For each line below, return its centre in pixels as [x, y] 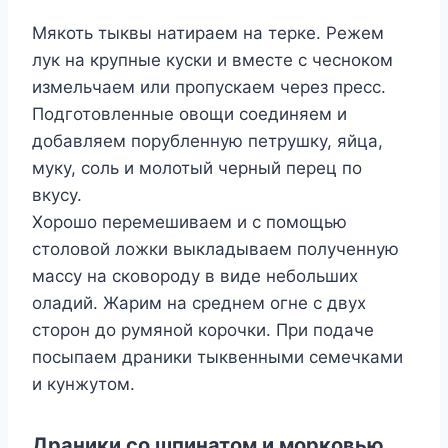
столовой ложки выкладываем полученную [215, 249]
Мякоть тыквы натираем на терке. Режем [208, 33]
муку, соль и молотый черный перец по [197, 168]
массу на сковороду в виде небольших [195, 276]
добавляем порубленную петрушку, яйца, [207, 141]
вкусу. [57, 195]
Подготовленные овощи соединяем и [189, 114]
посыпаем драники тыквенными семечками [217, 357]
